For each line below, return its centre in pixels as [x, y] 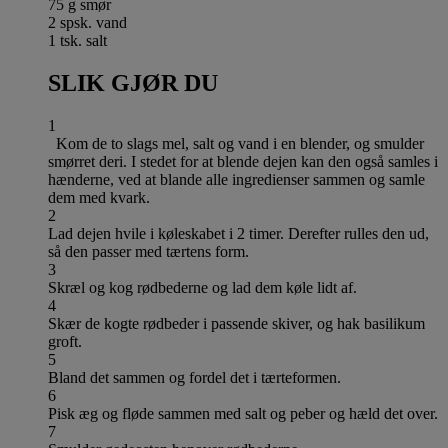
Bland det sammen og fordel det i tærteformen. [194, 377]
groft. [65, 341]
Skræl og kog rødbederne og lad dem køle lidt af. [202, 287]
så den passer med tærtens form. [148, 251]
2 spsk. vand [87, 22]
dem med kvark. [99, 197]
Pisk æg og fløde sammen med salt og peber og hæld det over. [243, 413]
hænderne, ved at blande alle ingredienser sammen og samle [236, 179]
